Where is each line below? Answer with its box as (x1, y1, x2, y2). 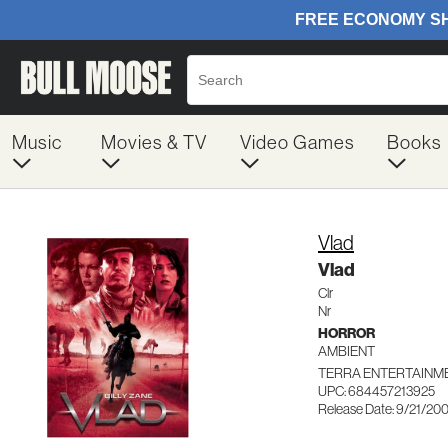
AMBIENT (318, 342, 375, 360)
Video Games (239, 130, 355, 154)
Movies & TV (100, 130, 207, 154)
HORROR (318, 324, 375, 342)
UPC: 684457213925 (318, 382, 435, 400)
